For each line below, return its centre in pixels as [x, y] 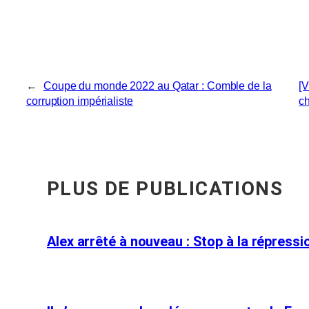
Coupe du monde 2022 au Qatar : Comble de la [157, 86]
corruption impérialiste [80, 101]
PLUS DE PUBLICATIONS [165, 189]
